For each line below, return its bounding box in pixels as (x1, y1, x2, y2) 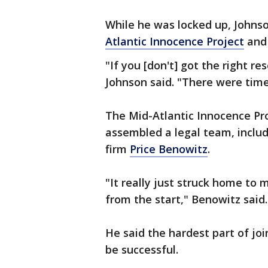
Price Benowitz (130, 142, 208, 156)
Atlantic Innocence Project (105, 34, 244, 48)
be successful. (105, 242, 178, 257)
